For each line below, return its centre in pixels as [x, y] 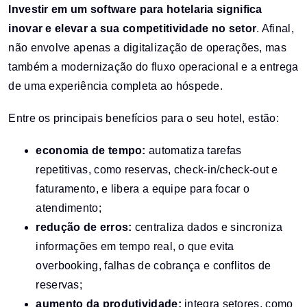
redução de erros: [84, 228]
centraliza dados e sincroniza [207, 228]
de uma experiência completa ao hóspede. [116, 86]
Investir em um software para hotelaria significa [135, 10]
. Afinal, [275, 29]
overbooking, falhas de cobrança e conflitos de [153, 266]
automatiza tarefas [194, 151]
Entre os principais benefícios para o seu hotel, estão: [144, 119]
